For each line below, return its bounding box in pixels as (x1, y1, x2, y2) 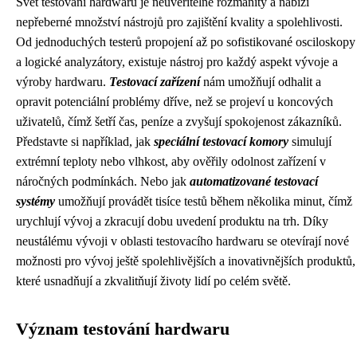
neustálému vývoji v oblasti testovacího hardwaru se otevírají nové (16, 234, 349, 249)
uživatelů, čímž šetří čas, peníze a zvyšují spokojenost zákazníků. (16, 115, 342, 129)
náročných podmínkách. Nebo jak (16, 175, 190, 189)
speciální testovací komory (154, 135, 288, 149)
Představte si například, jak (16, 135, 154, 149)
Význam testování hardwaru (16, 320, 229, 339)
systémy (16, 194, 55, 209)
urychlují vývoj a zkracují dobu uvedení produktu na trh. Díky (16, 214, 328, 229)
